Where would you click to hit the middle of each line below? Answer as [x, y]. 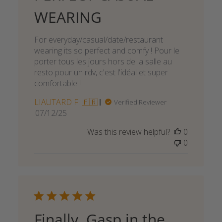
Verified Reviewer [140, 102]
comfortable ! [57, 83]
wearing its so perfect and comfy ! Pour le [107, 51]
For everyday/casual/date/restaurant [98, 40]
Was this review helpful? [129, 132]
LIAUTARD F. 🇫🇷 [66, 102]
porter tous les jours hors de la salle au [103, 62]
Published [69, 113]
